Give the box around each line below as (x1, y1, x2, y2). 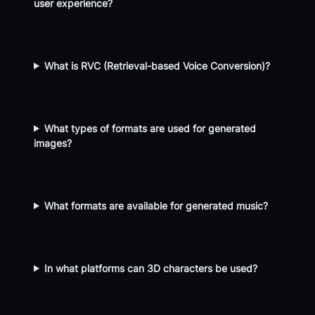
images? (34, 136, 72, 149)
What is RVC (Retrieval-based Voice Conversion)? (44, 59, 271, 72)
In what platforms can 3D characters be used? (44, 262, 258, 274)
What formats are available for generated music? (44, 199, 269, 212)
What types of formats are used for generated (44, 122, 257, 134)
